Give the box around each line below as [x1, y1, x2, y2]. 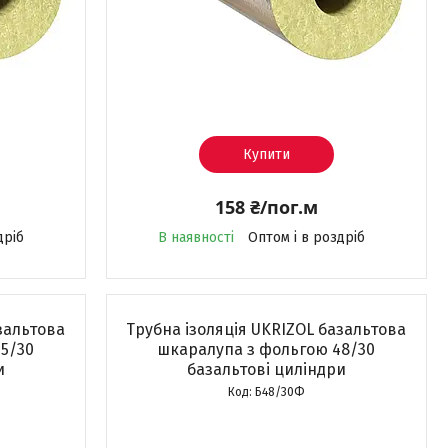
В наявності [157, 229, 234, 246]
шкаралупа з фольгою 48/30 [157, 340, 376, 359]
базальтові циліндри [186, 360, 346, 379]
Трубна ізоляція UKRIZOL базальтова [126, 320, 407, 339]
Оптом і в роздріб [247, 229, 365, 246]
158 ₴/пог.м [214, 195, 318, 219]
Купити [242, 146, 290, 163]
